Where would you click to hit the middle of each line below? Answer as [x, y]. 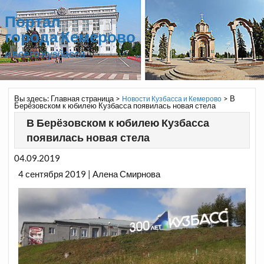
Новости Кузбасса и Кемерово [171, 98]
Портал [32, 21]
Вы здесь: [32, 98]
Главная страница [82, 98]
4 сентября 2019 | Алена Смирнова [90, 174]
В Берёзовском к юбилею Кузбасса [118, 123]
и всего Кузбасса [45, 53]
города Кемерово [70, 36]
